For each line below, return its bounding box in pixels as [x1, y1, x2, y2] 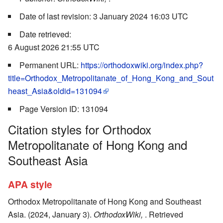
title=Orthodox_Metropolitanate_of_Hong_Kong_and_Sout [8, 72, 214, 84]
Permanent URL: [19, 59, 81, 71]
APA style [8, 177, 52, 192]
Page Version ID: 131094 [19, 103, 108, 114]
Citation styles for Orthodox [8, 120, 151, 138]
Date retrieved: [19, 28, 71, 40]
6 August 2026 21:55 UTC [8, 41, 100, 53]
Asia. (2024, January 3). [8, 209, 94, 220]
